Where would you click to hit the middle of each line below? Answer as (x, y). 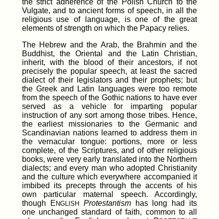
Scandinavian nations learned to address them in (109, 133)
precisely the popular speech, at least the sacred (109, 71)
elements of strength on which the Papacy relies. (105, 28)
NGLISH (67, 204)
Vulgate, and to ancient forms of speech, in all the (109, 11)
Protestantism (107, 203)
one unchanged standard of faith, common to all (109, 212)
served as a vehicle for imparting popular (109, 107)
